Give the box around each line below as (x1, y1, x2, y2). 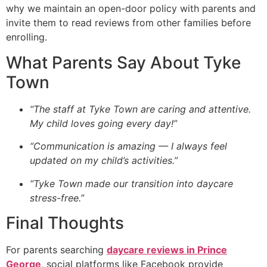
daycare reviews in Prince (107, 243, 227, 256)
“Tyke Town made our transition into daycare (30, 177, 233, 190)
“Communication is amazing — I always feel (30, 140, 227, 153)
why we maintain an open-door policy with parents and (6, 2, 256, 15)
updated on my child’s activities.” (30, 154, 178, 167)
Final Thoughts (6, 212, 124, 233)
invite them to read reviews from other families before (6, 17, 251, 29)
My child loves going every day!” (30, 117, 177, 129)
